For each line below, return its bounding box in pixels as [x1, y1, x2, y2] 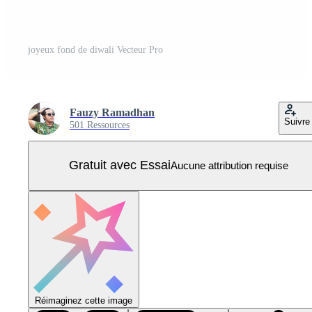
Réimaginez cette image [35, 295, 132, 306]
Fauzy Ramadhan [70, 106, 155, 118]
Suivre [284, 116, 310, 127]
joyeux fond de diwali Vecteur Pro [28, 44, 163, 55]
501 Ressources [70, 119, 130, 130]
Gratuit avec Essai [68, 158, 171, 173]
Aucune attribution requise [170, 159, 288, 172]
